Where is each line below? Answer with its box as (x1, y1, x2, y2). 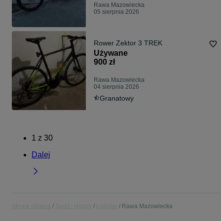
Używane (94, 49, 128, 58)
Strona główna (12, 203, 51, 210)
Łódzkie (96, 203, 117, 210)
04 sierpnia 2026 (94, 83, 139, 91)
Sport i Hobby (55, 203, 92, 210)
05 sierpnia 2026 (94, 8, 139, 16)
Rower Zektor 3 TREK (94, 39, 162, 47)
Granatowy (100, 94, 134, 103)
